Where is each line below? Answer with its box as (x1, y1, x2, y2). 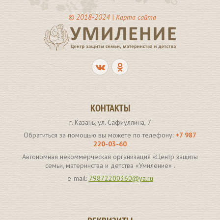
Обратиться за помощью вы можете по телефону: (24, 130, 175, 139)
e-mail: (67, 173, 89, 183)
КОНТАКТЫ (90, 101, 130, 114)
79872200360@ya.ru (88, 173, 153, 183)
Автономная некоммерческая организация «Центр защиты (22, 152, 198, 161)
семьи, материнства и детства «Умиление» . (45, 161, 175, 170)
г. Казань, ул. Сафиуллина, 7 (69, 117, 151, 127)
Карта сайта (116, 12, 156, 22)
